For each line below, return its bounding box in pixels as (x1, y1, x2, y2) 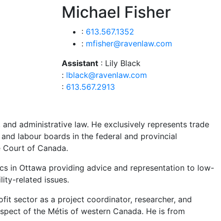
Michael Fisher (61, 2, 171, 22)
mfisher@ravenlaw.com (85, 38, 172, 48)
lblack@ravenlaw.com (66, 70, 147, 80)
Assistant (61, 58, 98, 68)
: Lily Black (98, 58, 141, 68)
